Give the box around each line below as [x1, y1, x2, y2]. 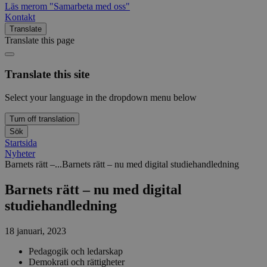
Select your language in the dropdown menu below [5, 92, 197, 103]
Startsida [5, 137, 37, 148]
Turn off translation [10, 114, 74, 123]
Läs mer [5, 1, 35, 12]
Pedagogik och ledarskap [29, 246, 123, 256]
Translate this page [5, 35, 74, 46]
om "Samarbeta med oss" [35, 1, 130, 12]
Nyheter [5, 148, 35, 159]
